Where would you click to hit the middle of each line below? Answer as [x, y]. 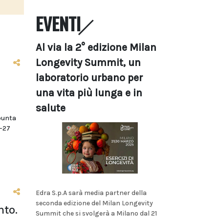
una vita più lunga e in [89, 93]
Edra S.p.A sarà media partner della [91, 193]
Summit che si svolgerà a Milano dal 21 [96, 213]
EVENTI [58, 23]
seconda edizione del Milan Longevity [94, 203]
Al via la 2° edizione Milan [96, 47]
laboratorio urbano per [89, 78]
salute [51, 108]
